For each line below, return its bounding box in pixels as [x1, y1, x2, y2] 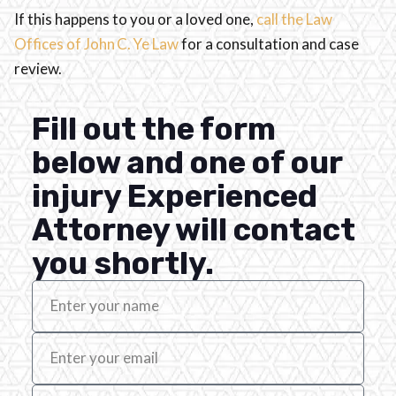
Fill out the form [32, 110, 276, 148]
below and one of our [32, 143, 342, 181]
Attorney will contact [32, 210, 355, 248]
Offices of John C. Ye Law [14, 34, 181, 54]
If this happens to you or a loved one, [14, 10, 256, 29]
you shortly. [32, 244, 214, 282]
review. [14, 59, 65, 79]
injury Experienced [32, 177, 317, 215]
